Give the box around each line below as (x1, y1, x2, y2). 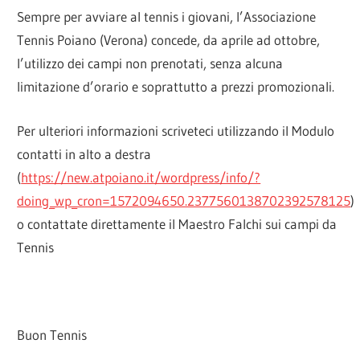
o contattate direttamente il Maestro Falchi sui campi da (17, 215, 337, 232)
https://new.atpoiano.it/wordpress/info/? (21, 168, 261, 186)
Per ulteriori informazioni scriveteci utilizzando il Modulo (17, 121, 335, 139)
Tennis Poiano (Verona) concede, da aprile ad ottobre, (17, 31, 321, 49)
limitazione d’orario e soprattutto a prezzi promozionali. (17, 78, 335, 96)
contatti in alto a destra (17, 145, 152, 162)
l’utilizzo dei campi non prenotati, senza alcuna (17, 55, 284, 72)
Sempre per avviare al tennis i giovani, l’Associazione (17, 8, 317, 26)
